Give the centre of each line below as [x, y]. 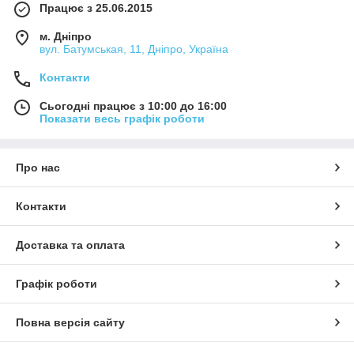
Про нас [38, 168]
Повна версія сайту [70, 322]
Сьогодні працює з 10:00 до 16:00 [133, 106]
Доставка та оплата [70, 245]
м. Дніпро [66, 36]
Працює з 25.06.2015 [96, 8]
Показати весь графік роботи [122, 119]
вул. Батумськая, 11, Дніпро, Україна [134, 49]
